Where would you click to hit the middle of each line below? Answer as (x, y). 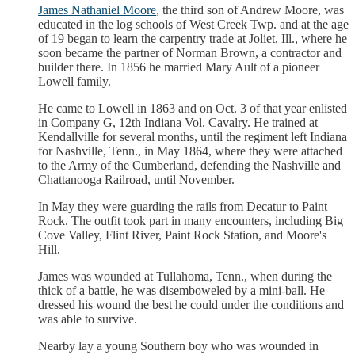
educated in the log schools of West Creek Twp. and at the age (193, 25)
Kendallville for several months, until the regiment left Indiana (193, 137)
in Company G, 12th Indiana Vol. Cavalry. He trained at (178, 123)
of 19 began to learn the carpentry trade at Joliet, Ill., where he (193, 39)
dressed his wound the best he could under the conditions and (191, 305)
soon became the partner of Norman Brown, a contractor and (190, 53)
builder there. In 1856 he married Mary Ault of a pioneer (179, 67)
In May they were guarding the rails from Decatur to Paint (183, 207)
